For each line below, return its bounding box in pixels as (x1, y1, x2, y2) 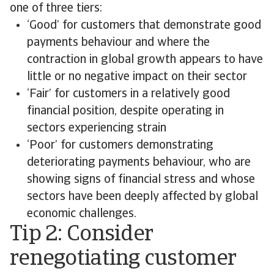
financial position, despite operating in (27, 105, 224, 117)
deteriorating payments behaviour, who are (27, 157, 251, 169)
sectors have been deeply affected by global (27, 191, 258, 203)
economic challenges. (27, 208, 136, 220)
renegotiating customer (10, 248, 236, 270)
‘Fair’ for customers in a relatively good (27, 88, 230, 100)
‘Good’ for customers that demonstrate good (27, 20, 261, 32)
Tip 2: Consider (10, 224, 153, 246)
